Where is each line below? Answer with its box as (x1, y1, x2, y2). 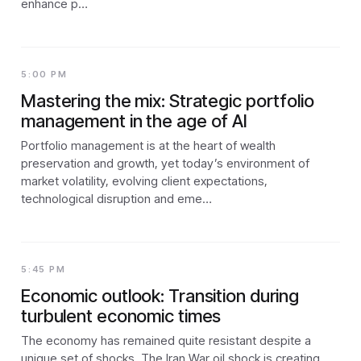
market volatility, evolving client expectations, (21, 172, 268, 189)
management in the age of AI (21, 110, 248, 131)
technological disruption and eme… (21, 190, 212, 206)
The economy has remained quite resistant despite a (21, 332, 311, 348)
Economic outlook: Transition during (21, 284, 300, 306)
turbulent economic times (21, 305, 222, 326)
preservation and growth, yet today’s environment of (21, 155, 309, 171)
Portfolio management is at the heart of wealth (21, 137, 276, 153)
